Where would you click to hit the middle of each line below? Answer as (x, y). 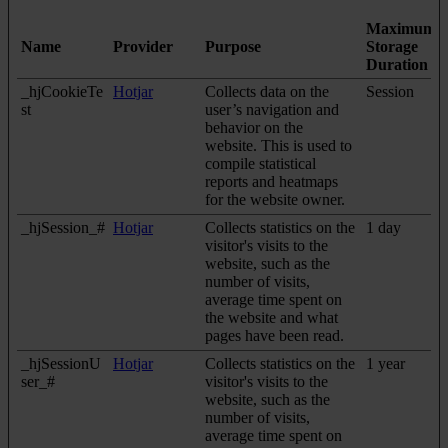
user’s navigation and (272, 110)
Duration (397, 65)
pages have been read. (274, 336)
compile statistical (260, 164)
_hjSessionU (61, 364)
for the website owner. (275, 200)
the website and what (271, 318)
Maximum (401, 29)
